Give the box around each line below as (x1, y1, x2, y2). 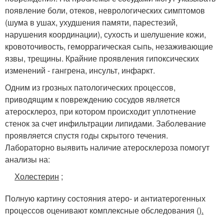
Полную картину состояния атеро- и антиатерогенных (5, 192, 205, 204)
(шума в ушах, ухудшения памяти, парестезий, (5, 16, 177, 28)
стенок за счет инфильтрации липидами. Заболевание (5, 117, 206, 129)
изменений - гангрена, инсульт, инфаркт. (5, 64, 155, 76)
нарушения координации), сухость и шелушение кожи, (5, 28, 206, 40)
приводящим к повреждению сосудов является (5, 93, 180, 105)
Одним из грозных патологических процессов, (5, 81, 175, 93)
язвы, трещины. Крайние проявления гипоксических (5, 52, 199, 64)
